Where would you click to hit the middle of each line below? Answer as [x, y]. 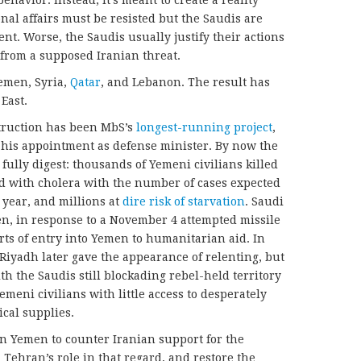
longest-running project [204, 127]
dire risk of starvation [184, 201]
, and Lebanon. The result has [185, 82]
